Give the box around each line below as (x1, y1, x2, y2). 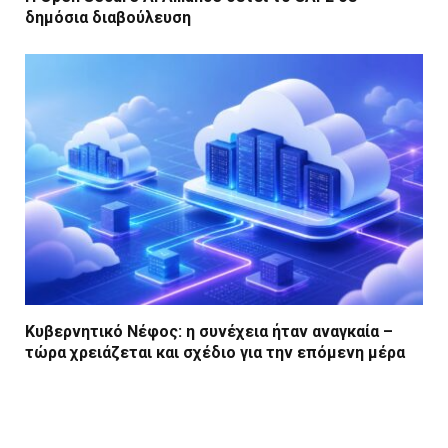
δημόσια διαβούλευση (25, 8, 191, 28)
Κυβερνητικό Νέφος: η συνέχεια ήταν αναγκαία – (25, 322, 393, 342)
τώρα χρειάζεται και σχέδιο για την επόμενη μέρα (25, 343, 405, 363)
